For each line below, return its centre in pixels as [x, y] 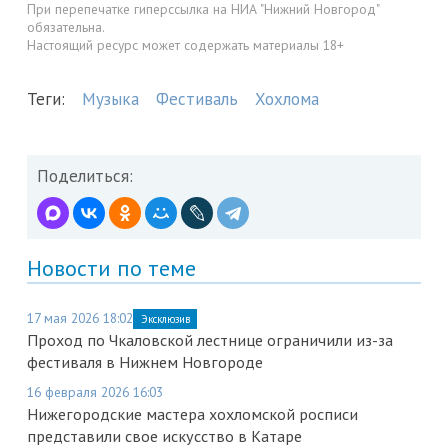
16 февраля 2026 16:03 [95, 392]
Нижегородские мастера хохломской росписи [192, 414]
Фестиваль [197, 99]
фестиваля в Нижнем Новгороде [145, 362]
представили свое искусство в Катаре [164, 436]
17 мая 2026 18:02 [80, 318]
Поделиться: [85, 176]
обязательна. [66, 27]
